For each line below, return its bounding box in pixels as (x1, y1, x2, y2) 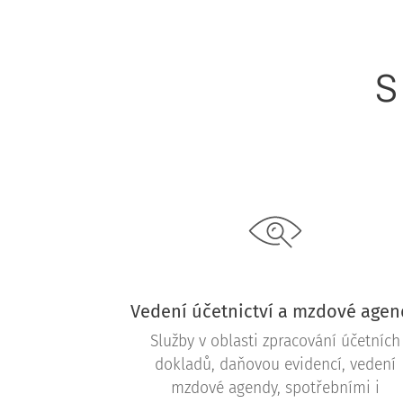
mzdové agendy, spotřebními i (170, 378, 380, 398)
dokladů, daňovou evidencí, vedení (154, 354, 396, 374)
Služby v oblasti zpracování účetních (149, 331, 400, 351)
